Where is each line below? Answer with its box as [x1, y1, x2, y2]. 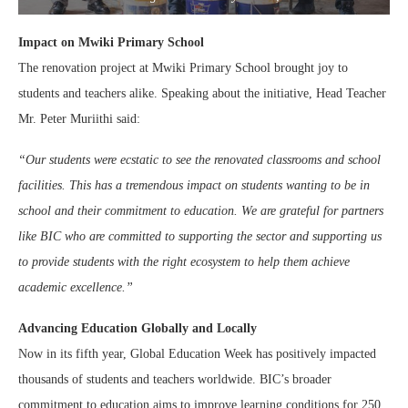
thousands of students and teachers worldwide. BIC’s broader [18, 372, 331, 387]
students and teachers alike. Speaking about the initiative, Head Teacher [18, 87, 386, 101]
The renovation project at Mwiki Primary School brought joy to [18, 61, 348, 76]
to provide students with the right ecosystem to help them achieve [18, 255, 350, 270]
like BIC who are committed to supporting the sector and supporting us [18, 229, 382, 244]
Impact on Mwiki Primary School [18, 36, 204, 50]
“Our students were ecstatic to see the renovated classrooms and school [18, 153, 381, 168]
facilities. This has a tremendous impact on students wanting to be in [18, 178, 370, 193]
